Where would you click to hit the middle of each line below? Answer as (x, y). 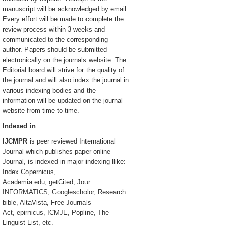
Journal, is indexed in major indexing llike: (64, 162)
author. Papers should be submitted (55, 50)
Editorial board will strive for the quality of (63, 70)
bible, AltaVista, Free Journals (47, 202)
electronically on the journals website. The (64, 60)
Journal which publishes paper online (56, 151)
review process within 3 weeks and (54, 29)
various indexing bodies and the (49, 90)
